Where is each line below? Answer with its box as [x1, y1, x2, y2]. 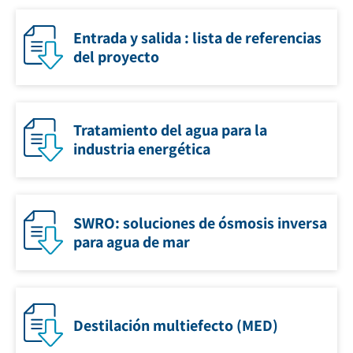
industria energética [73, 139, 210, 160]
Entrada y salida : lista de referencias [73, 27, 321, 48]
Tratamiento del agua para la [73, 120, 267, 141]
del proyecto [73, 46, 159, 67]
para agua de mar [73, 232, 190, 252]
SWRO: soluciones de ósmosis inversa [73, 213, 327, 233]
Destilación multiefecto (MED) [73, 314, 278, 336]
